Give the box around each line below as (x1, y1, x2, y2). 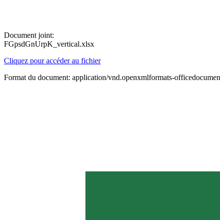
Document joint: (4, 31, 54, 39)
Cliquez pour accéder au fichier (4, 56, 101, 65)
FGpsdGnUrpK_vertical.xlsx (4, 40, 94, 48)
